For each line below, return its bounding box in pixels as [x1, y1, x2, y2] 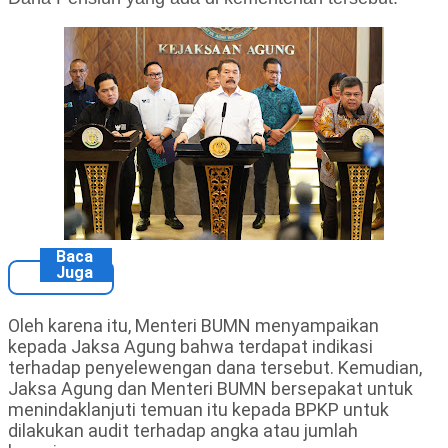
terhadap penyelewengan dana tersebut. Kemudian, [8, 357, 422, 379]
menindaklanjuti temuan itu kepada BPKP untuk [8, 399, 389, 421]
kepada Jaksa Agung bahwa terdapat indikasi [8, 336, 373, 358]
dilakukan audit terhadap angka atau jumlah [8, 420, 358, 442]
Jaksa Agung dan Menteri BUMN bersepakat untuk [8, 378, 413, 400]
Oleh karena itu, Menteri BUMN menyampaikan [8, 315, 379, 337]
